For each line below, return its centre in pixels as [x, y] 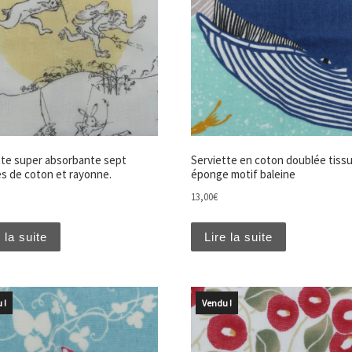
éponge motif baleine [243, 174]
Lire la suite [238, 236]
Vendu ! [216, 302]
